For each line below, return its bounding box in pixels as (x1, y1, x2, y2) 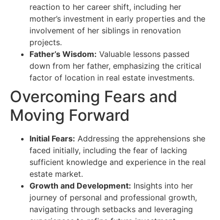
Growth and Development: (29, 181, 131, 191)
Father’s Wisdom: (29, 49, 97, 59)
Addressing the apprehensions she (75, 134, 205, 144)
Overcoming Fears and (10, 87, 177, 107)
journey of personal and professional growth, (29, 192, 197, 203)
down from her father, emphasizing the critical (29, 61, 201, 71)
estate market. (29, 169, 83, 179)
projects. (29, 37, 62, 48)
